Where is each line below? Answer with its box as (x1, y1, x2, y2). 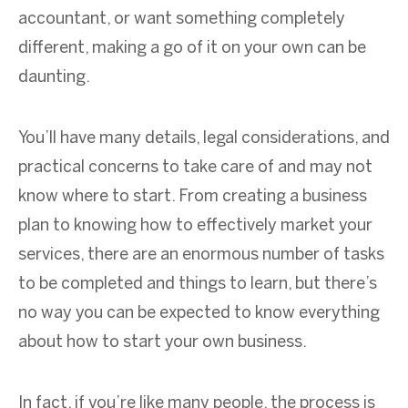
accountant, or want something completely (18, 11, 345, 27)
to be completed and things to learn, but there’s (18, 276, 377, 292)
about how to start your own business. (18, 334, 307, 351)
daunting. (18, 69, 90, 86)
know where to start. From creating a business (18, 189, 367, 205)
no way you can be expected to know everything (18, 305, 380, 321)
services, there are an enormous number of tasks (18, 247, 384, 263)
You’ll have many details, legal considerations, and (18, 130, 390, 147)
